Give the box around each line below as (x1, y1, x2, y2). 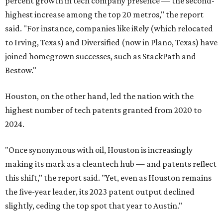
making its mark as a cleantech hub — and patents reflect (5, 159, 217, 169)
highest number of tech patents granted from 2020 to (5, 105, 202, 115)
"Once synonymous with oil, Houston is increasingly (5, 145, 193, 155)
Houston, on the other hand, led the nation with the (5, 91, 194, 101)
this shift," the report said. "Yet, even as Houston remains (5, 173, 212, 183)
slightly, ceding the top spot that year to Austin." (5, 201, 182, 211)
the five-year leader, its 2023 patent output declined (5, 187, 195, 197)
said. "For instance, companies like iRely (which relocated (5, 23, 213, 33)
